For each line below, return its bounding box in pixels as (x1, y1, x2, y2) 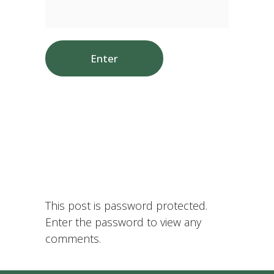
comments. (45, 231, 101, 246)
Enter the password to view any (45, 214, 201, 229)
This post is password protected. (45, 198, 207, 213)
